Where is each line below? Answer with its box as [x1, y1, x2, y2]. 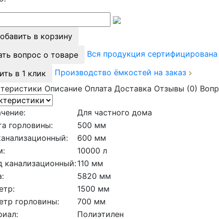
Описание [44, 83, 82, 93]
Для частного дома [77, 107, 152, 117]
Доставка [114, 83, 152, 93]
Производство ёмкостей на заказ [55, 67, 189, 78]
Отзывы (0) [154, 83, 197, 93]
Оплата [85, 83, 112, 93]
